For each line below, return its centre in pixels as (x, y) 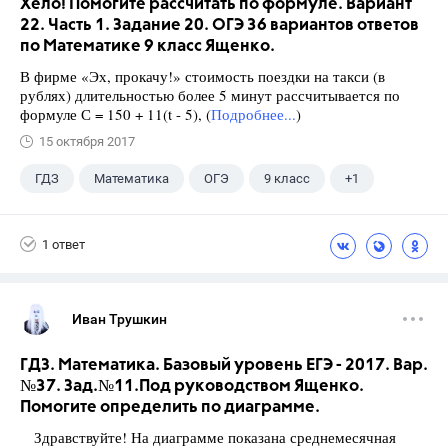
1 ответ (63, 244)
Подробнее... (253, 114)
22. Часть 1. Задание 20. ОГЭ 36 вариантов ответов (219, 25)
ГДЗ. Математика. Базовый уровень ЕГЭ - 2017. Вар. (224, 365)
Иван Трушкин (119, 319)
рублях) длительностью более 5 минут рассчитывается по (210, 95)
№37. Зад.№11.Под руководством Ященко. (192, 386)
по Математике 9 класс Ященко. (147, 46)
